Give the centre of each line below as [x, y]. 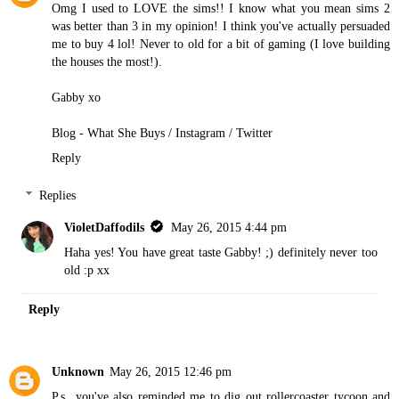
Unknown [78, 372]
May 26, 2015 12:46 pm [171, 372]
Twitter [254, 133]
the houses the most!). [107, 62]
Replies [58, 195]
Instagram [200, 133]
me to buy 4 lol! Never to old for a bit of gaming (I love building [221, 44]
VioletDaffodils [105, 227]
